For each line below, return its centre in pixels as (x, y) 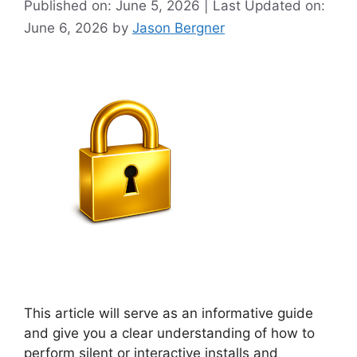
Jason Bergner (178, 27)
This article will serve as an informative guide (169, 313)
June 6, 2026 (68, 27)
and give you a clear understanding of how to (169, 333)
